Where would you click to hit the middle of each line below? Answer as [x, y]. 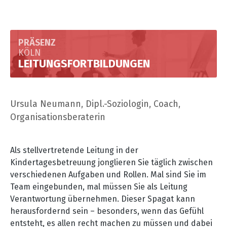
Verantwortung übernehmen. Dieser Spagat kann [103, 199]
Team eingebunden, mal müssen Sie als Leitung [99, 186]
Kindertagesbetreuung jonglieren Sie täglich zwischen [111, 162]
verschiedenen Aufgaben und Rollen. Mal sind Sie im [108, 174]
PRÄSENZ [37, 43]
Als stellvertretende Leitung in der [74, 150]
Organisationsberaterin [58, 117]
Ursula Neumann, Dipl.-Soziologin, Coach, [95, 104]
